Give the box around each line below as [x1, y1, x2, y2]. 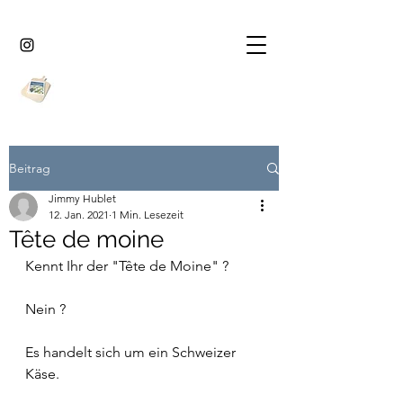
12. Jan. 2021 [49, 208, 109, 221]
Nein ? [25, 300, 66, 318]
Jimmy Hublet [49, 192, 116, 205]
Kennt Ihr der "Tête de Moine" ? [25, 257, 228, 274]
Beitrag [9, 159, 50, 176]
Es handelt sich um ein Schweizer [25, 344, 239, 361]
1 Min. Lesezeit [112, 208, 184, 221]
